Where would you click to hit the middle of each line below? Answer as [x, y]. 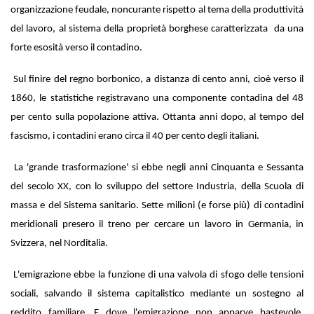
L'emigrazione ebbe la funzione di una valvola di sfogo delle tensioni [159, 275]
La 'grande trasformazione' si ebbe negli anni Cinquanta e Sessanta [159, 168]
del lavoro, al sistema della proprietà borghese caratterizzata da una [157, 29]
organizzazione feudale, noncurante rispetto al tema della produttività [157, 10]
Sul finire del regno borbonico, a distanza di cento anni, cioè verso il [159, 79]
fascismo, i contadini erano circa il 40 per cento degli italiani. [136, 136]
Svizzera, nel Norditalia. [60, 243]
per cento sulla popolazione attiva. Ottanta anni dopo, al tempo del [157, 117]
